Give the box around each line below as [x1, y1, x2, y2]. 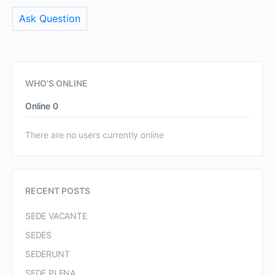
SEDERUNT [25, 249, 70, 259]
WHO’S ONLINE [25, 78, 88, 88]
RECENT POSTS [25, 185, 90, 196]
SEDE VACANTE [25, 211, 87, 221]
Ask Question [19, 12, 80, 25]
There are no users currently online [25, 130, 164, 140]
